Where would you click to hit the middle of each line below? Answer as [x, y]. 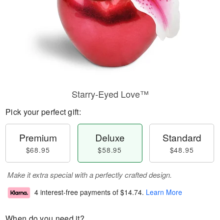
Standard [182, 137]
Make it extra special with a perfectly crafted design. [90, 175]
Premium [38, 137]
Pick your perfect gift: [43, 112]
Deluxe [110, 137]
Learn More [164, 192]
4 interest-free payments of [77, 192]
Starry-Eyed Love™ [110, 94]
